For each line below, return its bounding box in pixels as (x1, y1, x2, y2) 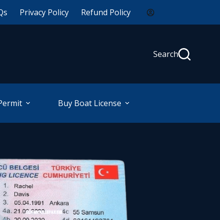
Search (153, 48, 178, 59)
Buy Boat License (57, 97, 121, 109)
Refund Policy (81, 6, 131, 18)
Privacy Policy (20, 6, 69, 18)
